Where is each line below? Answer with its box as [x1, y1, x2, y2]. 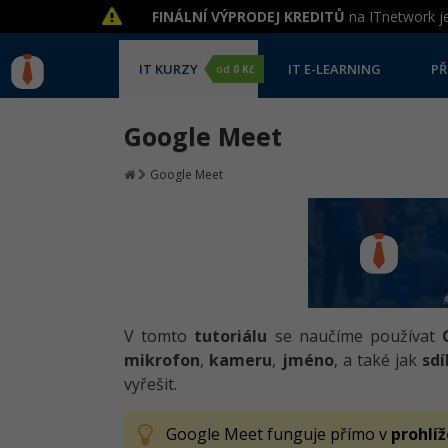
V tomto [124, 325, 195, 347]
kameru [209, 349, 273, 371]
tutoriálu [194, 325, 268, 347]
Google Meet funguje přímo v [166, 423, 391, 445]
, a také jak [333, 349, 423, 371]
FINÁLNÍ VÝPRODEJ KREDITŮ [152, 7, 345, 26]
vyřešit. [124, 373, 177, 395]
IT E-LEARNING [288, 63, 381, 76]
